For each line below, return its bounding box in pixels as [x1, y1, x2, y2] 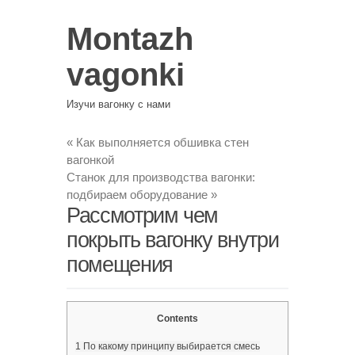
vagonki [67, 57, 185, 92]
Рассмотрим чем [67, 203, 219, 227]
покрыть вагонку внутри [67, 227, 279, 252]
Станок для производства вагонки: [67, 170, 255, 184]
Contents [157, 313, 198, 324]
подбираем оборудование [67, 187, 211, 201]
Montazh [67, 21, 193, 56]
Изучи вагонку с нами [67, 97, 170, 110]
